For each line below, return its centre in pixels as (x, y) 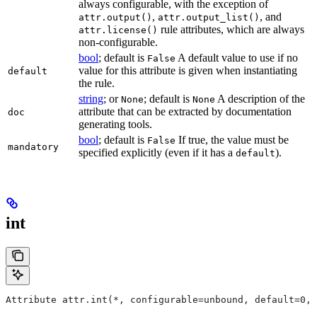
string (91, 99)
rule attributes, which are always (231, 30)
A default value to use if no (237, 58)
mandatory (33, 147)
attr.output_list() (209, 18)
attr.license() (118, 30)
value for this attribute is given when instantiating (188, 71)
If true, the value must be (232, 140)
